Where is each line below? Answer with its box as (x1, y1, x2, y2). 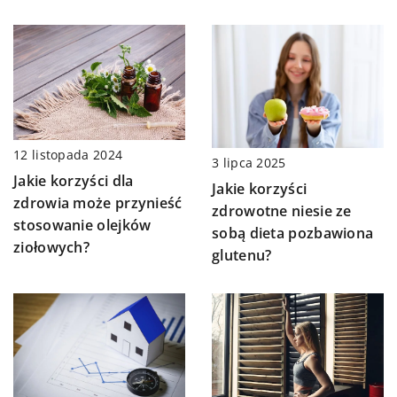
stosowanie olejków (13, 214, 152, 235)
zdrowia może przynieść (13, 192, 183, 213)
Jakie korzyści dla (13, 170, 134, 191)
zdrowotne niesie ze (212, 200, 352, 221)
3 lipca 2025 (212, 153, 286, 171)
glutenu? (212, 245, 272, 265)
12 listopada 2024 (13, 145, 123, 163)
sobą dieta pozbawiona (212, 222, 374, 243)
